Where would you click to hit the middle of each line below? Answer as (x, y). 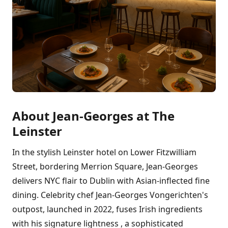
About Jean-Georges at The (93, 116)
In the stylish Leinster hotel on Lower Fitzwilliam (104, 152)
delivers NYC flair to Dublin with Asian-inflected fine (111, 181)
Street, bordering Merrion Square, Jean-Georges (105, 166)
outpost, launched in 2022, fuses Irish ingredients (107, 209)
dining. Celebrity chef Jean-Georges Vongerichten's (110, 195)
